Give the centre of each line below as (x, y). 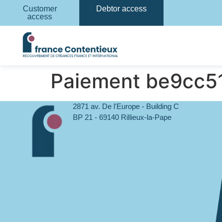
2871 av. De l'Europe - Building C (126, 106)
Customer (40, 9)
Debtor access (121, 9)
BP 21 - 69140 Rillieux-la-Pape (122, 117)
